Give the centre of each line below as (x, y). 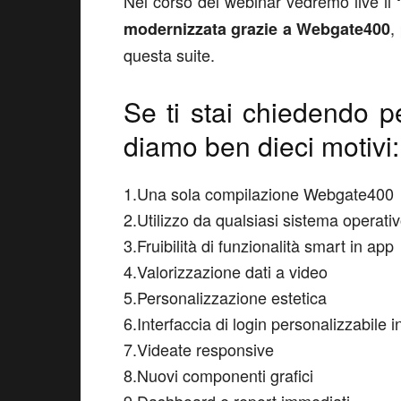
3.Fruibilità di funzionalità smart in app (259, 245)
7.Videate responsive (199, 349)
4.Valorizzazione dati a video (226, 271)
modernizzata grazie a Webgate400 (257, 29)
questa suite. (169, 55)
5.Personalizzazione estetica (225, 297)
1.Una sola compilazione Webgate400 (259, 193)
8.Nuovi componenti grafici (218, 375)
